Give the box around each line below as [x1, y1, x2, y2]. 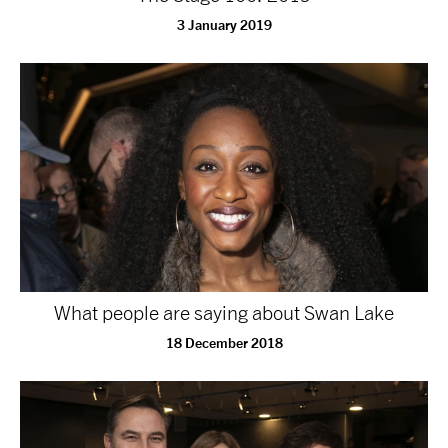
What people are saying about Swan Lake [54, 301, 394, 324]
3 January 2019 [176, 15, 272, 33]
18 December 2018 [165, 334, 283, 351]
